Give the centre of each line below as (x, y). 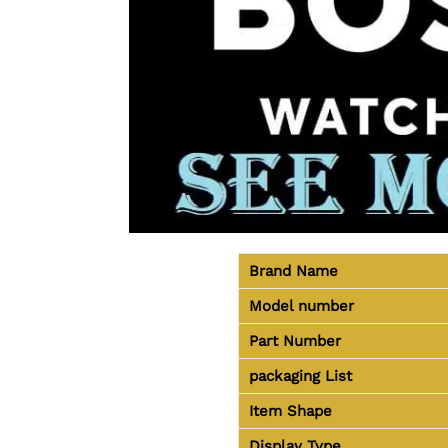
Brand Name (293, 270)
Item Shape (290, 410)
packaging (286, 375)
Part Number (294, 340)
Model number (301, 305)
